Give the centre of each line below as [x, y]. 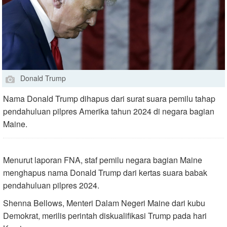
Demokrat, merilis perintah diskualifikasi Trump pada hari [105, 216]
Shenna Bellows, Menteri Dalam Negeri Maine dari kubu [104, 203]
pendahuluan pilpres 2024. [51, 185]
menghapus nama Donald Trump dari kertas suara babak [105, 173]
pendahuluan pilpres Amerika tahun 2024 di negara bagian [109, 111]
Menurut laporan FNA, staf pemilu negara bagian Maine [103, 160]
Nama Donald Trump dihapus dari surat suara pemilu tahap [109, 99]
